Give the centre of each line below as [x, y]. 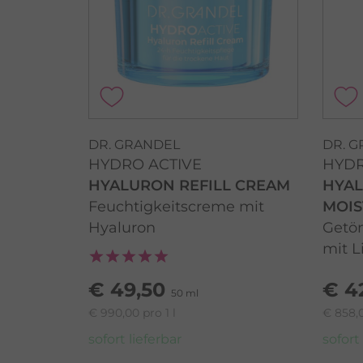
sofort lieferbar [135, 339]
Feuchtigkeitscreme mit [177, 206]
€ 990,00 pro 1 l [132, 312]
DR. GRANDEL [135, 144]
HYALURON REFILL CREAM [190, 185]
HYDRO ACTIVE [145, 164]
